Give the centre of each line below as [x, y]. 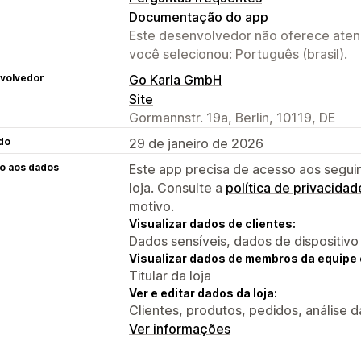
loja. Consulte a [177, 187]
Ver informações [180, 328]
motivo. [151, 206]
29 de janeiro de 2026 [196, 143]
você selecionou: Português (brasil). [238, 54]
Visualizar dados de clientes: [212, 223]
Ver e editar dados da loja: [203, 293]
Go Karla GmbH [175, 79]
